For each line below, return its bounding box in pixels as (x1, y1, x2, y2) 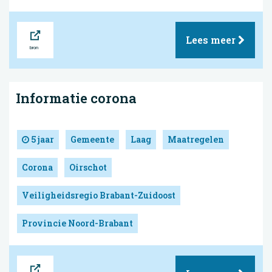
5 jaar (29, 133, 54, 145)
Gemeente (70, 133, 114, 145)
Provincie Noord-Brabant (22, 217, 133, 229)
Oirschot (69, 161, 107, 173)
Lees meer (186, 33, 238, 46)
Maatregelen (168, 133, 224, 145)
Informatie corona (16, 89, 137, 107)
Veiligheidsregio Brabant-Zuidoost (22, 189, 175, 201)
